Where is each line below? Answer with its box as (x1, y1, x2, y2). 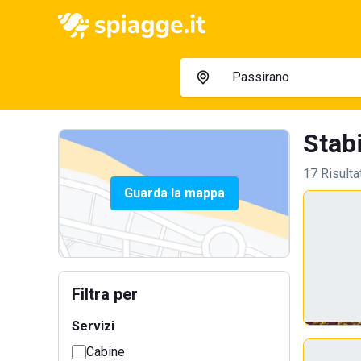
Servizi (72, 318, 114, 334)
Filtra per (72, 284, 138, 304)
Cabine (86, 344, 125, 359)
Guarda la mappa (123, 185, 225, 201)
